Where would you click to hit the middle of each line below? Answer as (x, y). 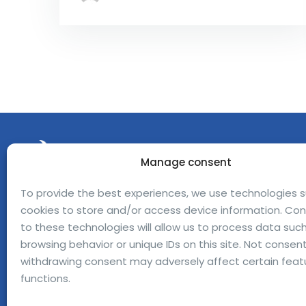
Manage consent (186, 162)
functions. (45, 278)
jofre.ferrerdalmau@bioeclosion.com (132, 246)
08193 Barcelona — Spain (101, 219)
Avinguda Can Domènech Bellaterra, (131, 201)
